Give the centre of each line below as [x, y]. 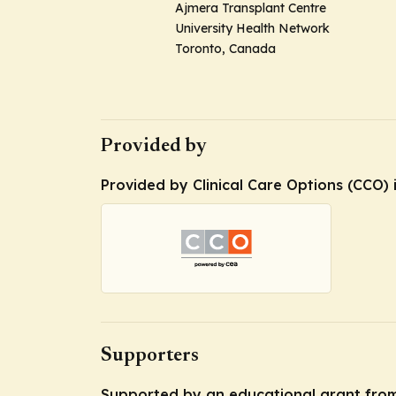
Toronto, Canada [225, 49]
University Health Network [252, 28]
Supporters [150, 356]
